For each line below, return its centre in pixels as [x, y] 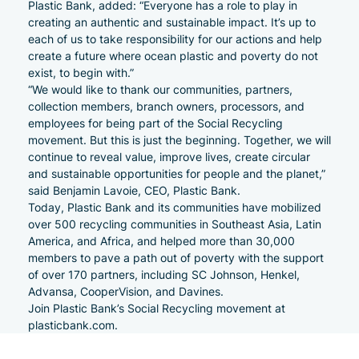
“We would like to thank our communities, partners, [160, 89]
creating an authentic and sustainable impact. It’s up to [172, 22]
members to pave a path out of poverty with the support [176, 258]
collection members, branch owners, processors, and [166, 106]
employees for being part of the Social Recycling [155, 123]
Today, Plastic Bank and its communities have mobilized [175, 207]
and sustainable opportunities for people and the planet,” [177, 173]
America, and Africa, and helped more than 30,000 [161, 241]
